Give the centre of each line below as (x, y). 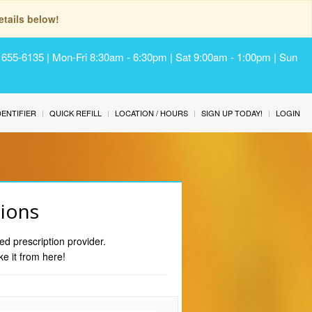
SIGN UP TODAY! (232, 113)
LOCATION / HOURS (151, 113)
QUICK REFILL (76, 113)
